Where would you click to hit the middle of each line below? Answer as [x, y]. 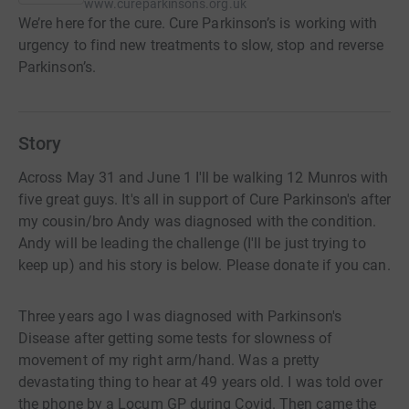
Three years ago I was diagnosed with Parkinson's [180, 317]
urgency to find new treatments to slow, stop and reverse [201, 46]
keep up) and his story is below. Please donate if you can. [204, 266]
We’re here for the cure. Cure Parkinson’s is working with [198, 24]
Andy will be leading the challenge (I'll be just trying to [192, 244]
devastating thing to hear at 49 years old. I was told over [200, 383]
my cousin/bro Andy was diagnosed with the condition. [198, 222]
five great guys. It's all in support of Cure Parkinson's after [204, 200]
